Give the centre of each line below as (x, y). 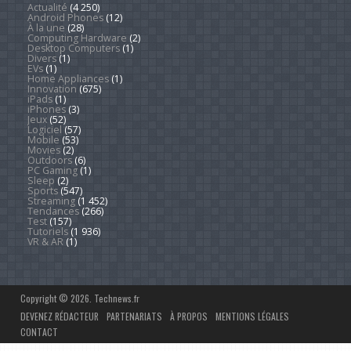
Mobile (43, 140)
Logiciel (44, 130)
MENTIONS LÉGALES (253, 317)
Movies (43, 150)
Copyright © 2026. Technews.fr (80, 299)
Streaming (51, 201)
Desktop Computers (73, 48)
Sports (42, 191)
